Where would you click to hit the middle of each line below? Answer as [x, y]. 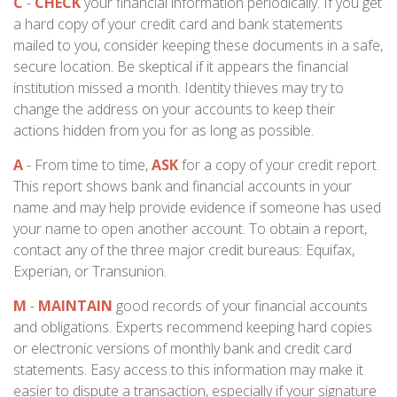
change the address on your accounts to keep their [174, 109]
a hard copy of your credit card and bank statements [178, 24]
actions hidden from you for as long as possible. [163, 130]
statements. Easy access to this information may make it [188, 370]
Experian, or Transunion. [90, 271]
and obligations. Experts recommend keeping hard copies [193, 327]
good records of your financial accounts [240, 306]
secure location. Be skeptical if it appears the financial [181, 66]
